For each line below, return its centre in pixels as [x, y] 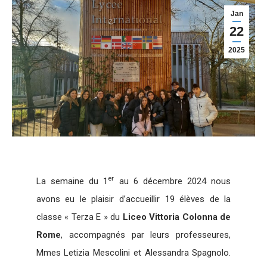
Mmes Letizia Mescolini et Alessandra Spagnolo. [133, 252]
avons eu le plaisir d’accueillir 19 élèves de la [133, 199]
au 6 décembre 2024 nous [173, 181]
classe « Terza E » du [79, 217]
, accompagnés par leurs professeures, [146, 235]
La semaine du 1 [72, 181]
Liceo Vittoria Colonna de [177, 217]
